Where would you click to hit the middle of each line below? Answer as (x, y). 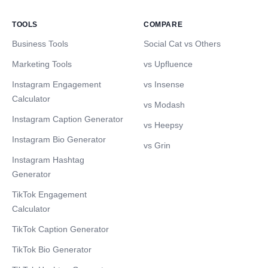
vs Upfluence (168, 64)
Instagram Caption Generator (68, 119)
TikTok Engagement (49, 195)
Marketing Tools (42, 64)
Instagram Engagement (57, 85)
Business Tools (40, 44)
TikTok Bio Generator (52, 250)
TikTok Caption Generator (60, 229)
